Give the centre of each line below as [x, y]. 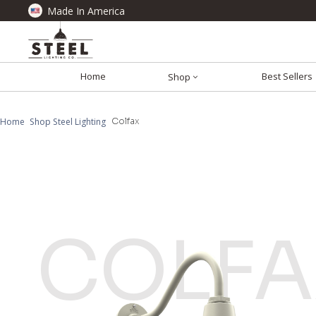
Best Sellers [287, 77]
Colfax [125, 121]
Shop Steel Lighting [68, 121]
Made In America [86, 11]
